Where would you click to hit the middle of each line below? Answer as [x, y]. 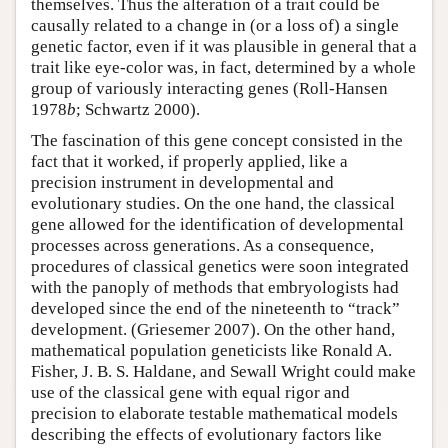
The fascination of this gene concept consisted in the [217, 140]
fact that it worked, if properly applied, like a [189, 161]
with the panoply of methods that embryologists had [215, 287]
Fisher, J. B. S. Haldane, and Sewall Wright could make [223, 371]
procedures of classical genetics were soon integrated [220, 266]
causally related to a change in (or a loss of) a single [215, 25]
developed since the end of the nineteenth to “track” [215, 308]
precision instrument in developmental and [182, 182]
